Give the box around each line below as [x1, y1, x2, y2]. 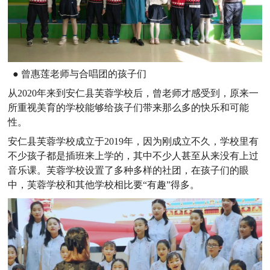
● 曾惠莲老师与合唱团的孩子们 [8, 69, 147, 80]
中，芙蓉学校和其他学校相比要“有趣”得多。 [8, 180, 200, 190]
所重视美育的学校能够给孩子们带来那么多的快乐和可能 [8, 102, 250, 113]
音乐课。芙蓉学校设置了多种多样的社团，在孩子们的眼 [8, 165, 250, 176]
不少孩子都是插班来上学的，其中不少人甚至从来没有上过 [8, 151, 259, 162]
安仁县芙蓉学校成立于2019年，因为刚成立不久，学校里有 [8, 136, 259, 147]
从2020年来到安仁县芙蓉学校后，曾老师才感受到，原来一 [8, 88, 259, 99]
